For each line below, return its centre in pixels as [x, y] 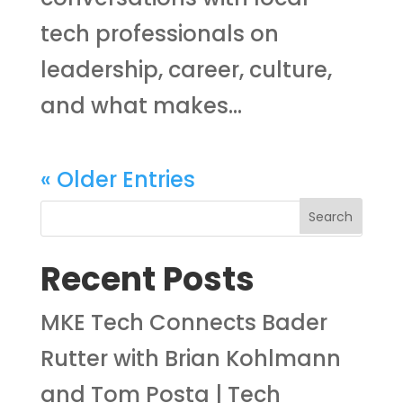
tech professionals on [159, 33]
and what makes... [141, 105]
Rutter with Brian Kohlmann [190, 359]
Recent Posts [147, 280]
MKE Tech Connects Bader [184, 323]
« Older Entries [117, 179]
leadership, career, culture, [186, 69]
